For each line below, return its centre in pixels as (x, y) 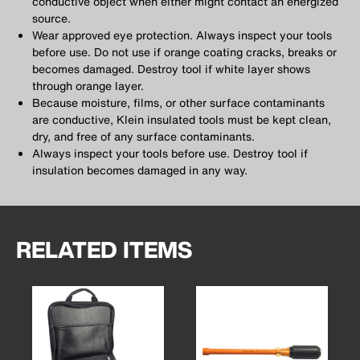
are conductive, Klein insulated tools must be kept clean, (182, 120)
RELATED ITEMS (104, 250)
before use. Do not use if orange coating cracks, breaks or (184, 52)
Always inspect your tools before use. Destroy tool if (170, 153)
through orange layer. (88, 86)
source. (51, 18)
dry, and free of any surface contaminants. (143, 137)
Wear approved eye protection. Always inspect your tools (182, 35)
